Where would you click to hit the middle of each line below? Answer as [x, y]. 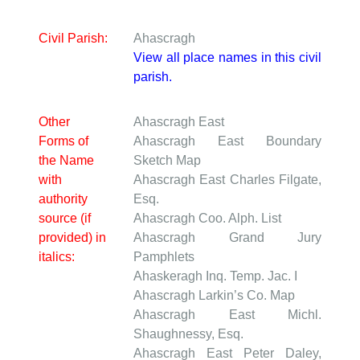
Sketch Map [167, 161]
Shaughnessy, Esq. [188, 334]
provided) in [72, 238]
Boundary [294, 141]
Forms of [63, 141]
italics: [57, 257]
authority [63, 199]
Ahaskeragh [170, 276]
